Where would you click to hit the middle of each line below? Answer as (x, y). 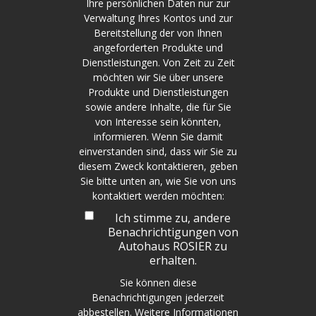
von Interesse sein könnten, (158, 121)
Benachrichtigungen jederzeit (158, 298)
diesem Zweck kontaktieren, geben (158, 166)
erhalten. (173, 260)
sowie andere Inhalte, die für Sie (158, 107)
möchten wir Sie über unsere (158, 77)
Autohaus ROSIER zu (173, 246)
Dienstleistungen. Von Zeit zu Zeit (158, 62)
